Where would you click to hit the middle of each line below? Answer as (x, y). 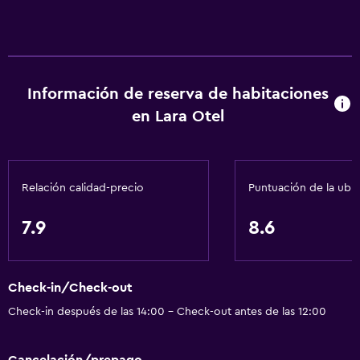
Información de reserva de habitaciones (178, 94)
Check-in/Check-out (70, 288)
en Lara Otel (178, 117)
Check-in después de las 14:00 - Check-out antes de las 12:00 (167, 312)
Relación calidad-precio (83, 188)
